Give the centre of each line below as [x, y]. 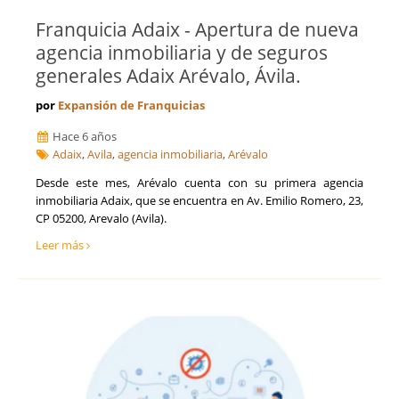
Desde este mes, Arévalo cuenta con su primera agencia [199, 183]
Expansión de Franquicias [131, 106]
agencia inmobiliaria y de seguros [182, 53]
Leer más [61, 245]
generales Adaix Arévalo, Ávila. [168, 76]
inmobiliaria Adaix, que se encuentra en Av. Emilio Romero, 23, [199, 201]
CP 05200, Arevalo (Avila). [101, 219]
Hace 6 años [84, 137]
